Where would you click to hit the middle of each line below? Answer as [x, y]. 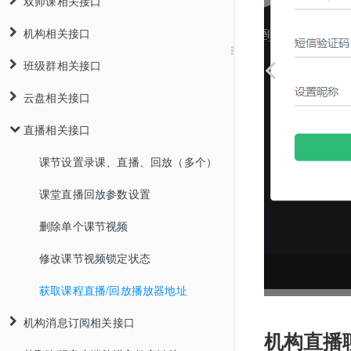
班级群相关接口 [63, 65]
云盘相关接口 [57, 97]
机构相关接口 [57, 33]
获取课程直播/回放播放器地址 [113, 290]
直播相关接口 [57, 129]
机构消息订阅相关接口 [79, 322]
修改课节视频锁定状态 [95, 258]
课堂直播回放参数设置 [95, 194]
